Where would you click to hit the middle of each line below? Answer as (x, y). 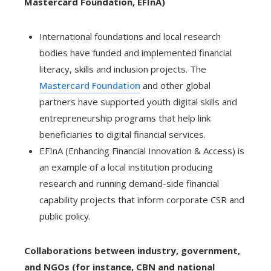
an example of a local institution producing (126, 167)
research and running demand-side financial (129, 184)
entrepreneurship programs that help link (125, 118)
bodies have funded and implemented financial (135, 53)
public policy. (65, 216)
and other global (175, 86)
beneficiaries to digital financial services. (122, 135)
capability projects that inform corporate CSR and (142, 200)
